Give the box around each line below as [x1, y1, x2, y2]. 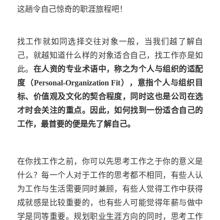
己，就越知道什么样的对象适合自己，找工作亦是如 [17, 51, 203, 60]
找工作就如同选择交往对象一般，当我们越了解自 [17, 37, 203, 46]
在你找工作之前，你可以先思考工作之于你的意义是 [17, 157, 203, 166]
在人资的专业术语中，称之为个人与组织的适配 [33, 65, 203, 74]
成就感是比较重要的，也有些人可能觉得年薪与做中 [17, 198, 203, 207]
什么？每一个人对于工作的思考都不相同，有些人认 [17, 171, 203, 180]
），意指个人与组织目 [120, 79, 203, 87]
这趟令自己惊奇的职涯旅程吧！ [17, 5, 127, 14]
